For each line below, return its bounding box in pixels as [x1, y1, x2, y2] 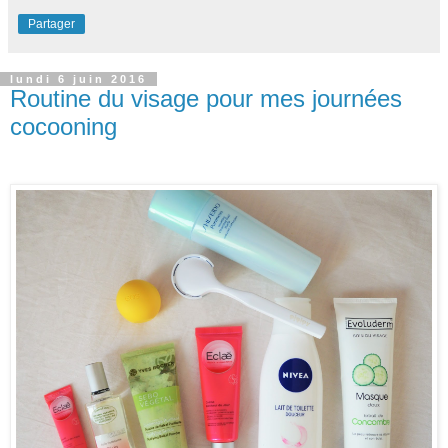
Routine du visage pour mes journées [10, 84, 402, 112]
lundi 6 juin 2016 [10, 72, 147, 85]
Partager [28, 16, 75, 31]
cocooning [10, 112, 117, 140]
